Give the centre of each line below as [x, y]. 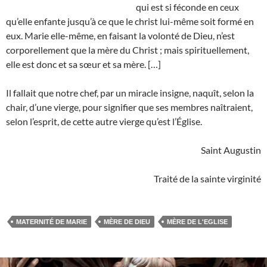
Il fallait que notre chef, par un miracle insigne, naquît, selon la [130, 93]
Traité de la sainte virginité [207, 179]
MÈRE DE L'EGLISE [197, 222]
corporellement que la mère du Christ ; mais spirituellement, [128, 50]
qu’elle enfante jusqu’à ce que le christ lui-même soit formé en [130, 21]
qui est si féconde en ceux [187, 7]
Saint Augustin [231, 150]
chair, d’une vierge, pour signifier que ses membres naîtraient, [129, 107]
